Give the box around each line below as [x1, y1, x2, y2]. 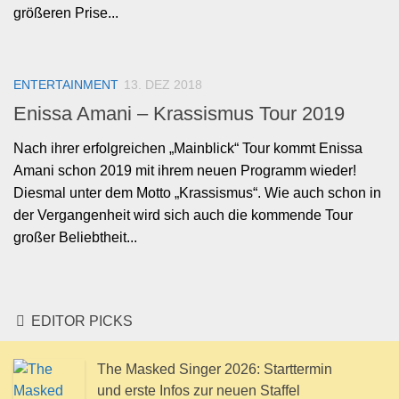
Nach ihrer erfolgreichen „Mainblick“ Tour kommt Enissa [13, 141, 362, 157]
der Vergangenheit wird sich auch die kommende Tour [13, 208, 353, 224]
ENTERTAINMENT [13, 77, 118, 93]
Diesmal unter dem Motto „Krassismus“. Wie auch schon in [13, 185, 381, 201]
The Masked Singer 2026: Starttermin [97, 362, 332, 378]
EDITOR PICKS [28, 313, 133, 330]
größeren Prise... [13, 5, 118, 21]
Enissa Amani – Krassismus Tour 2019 [13, 102, 345, 126]
